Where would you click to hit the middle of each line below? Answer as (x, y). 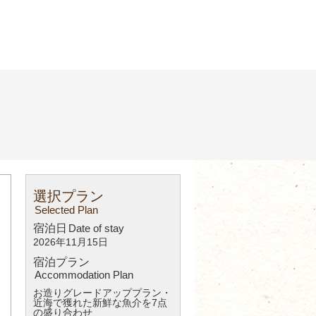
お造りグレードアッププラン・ (102, 293)
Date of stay (96, 228)
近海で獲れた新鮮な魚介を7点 (100, 303)
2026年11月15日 (71, 242)
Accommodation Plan (84, 274)
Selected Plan (66, 209)
